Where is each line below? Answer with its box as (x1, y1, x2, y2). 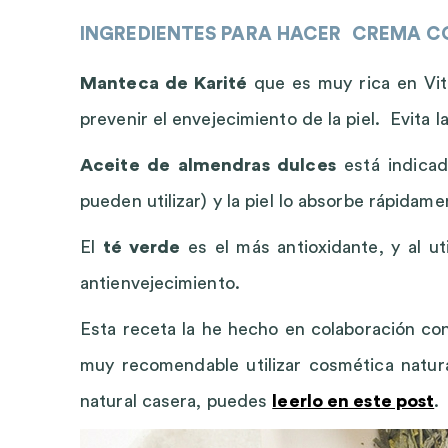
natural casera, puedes (80, 392, 273, 410)
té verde (102, 238, 181, 256)
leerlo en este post (272, 392, 435, 410)
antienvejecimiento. (80, 274, 240, 292)
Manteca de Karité (80, 74, 248, 92)
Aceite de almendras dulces (80, 156, 336, 174)
